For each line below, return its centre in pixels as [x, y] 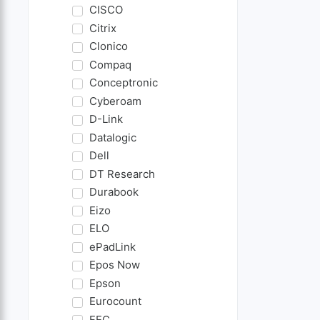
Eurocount [115, 301]
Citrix [102, 28]
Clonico [108, 46]
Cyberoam [115, 101]
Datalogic [112, 137]
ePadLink [112, 246]
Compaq [110, 64]
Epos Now [114, 265]
